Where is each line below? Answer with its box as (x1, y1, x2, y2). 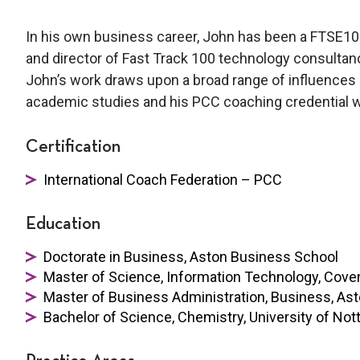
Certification (26, 137, 121, 156)
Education (26, 215, 100, 233)
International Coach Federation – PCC (43, 170, 282, 188)
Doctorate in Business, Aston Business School (43, 247, 338, 265)
